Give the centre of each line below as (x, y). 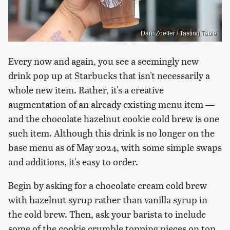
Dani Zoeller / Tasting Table (179, 33)
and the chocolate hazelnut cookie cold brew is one (114, 118)
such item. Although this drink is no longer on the (111, 132)
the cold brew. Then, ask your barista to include (107, 214)
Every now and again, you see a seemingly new (103, 61)
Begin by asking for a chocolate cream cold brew (108, 185)
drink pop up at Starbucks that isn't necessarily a (109, 75)
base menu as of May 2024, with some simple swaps (115, 147)
